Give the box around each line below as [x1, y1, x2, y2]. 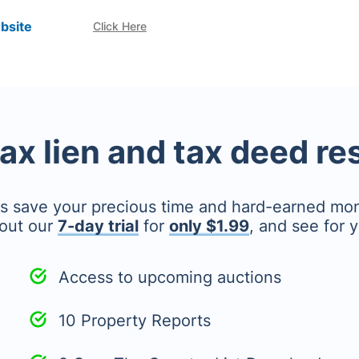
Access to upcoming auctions [58, 268, 281, 287]
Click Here [92, 19, 147, 33]
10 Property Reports [58, 311, 211, 330]
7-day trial [57, 216, 139, 236]
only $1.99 [168, 216, 249, 236]
